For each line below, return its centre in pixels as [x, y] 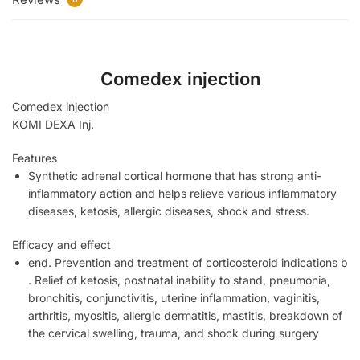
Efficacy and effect [61, 244]
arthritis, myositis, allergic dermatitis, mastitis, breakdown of [185, 315]
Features [35, 157]
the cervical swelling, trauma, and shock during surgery [174, 333]
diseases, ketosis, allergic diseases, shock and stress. [169, 211]
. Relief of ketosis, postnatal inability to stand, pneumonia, [179, 280]
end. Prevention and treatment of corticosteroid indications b [188, 262]
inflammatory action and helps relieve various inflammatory [182, 193]
